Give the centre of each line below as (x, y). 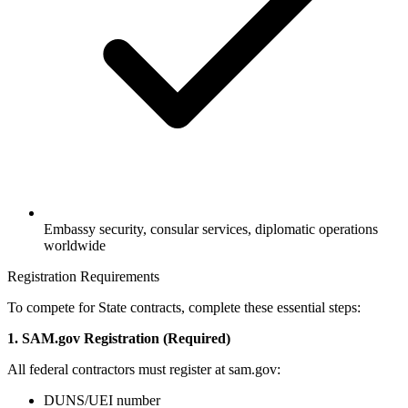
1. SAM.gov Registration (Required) (119, 339)
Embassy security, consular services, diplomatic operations (211, 229)
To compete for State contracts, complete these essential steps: (184, 308)
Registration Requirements (83, 277)
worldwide (75, 246)
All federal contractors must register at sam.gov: (144, 370)
